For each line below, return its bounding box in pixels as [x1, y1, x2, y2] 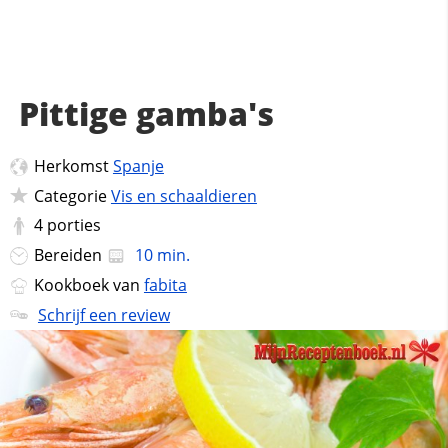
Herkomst [33, 155, 113, 177]
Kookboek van [33, 273, 144, 296]
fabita [143, 273, 187, 296]
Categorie [33, 184, 111, 207]
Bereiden [33, 244, 106, 267]
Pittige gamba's [18, 92, 274, 135]
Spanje [112, 155, 164, 177]
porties [46, 214, 101, 237]
